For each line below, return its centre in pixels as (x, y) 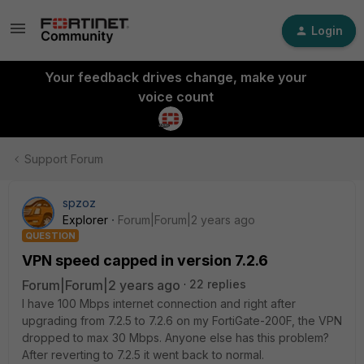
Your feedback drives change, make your (175, 77)
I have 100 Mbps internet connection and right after (159, 303)
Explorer (85, 220)
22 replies (218, 284)
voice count (175, 97)
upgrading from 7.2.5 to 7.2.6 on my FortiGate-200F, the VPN (182, 321)
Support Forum (64, 159)
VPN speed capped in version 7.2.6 (145, 260)
